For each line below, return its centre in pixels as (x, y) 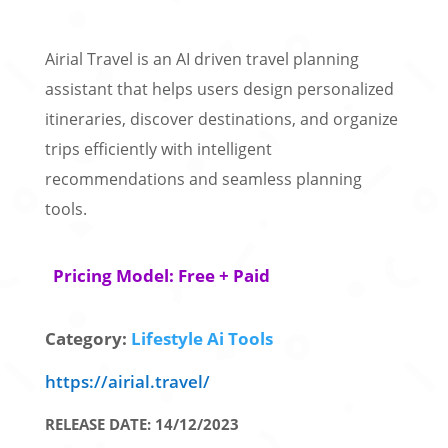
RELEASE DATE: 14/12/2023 (141, 423)
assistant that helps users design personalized (219, 89)
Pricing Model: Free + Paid (161, 276)
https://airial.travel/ (127, 382)
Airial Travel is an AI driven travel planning (201, 59)
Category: (87, 339)
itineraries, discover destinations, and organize (221, 119)
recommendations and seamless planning (203, 179)
